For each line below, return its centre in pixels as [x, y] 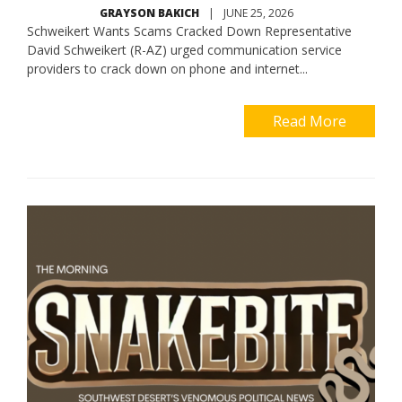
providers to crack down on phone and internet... [167, 69]
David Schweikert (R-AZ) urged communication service [184, 50]
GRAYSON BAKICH [149, 13]
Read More [310, 122]
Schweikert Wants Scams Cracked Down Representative [189, 31]
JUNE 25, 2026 [258, 13]
